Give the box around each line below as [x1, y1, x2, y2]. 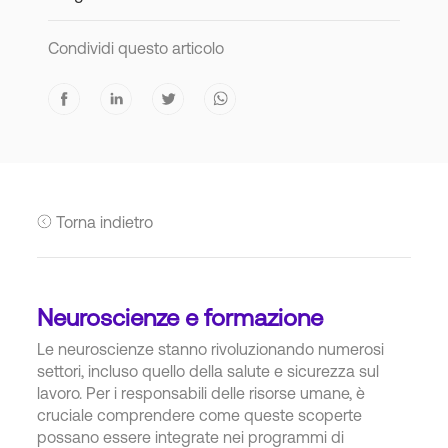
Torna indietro [55, 212, 153, 231]
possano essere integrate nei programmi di [37, 427, 345, 446]
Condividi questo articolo [48, 38, 224, 57]
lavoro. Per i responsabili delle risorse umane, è [37, 383, 366, 402]
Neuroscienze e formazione [37, 303, 324, 331]
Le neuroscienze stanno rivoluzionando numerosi [37, 339, 385, 358]
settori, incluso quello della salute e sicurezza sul [37, 361, 380, 380]
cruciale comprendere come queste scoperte [37, 405, 363, 424]
